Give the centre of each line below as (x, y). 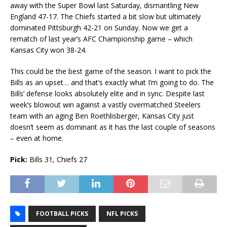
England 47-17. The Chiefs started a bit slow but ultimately (105, 17)
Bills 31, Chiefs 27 (57, 160)
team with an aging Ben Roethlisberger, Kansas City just (102, 116)
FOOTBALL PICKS (62, 214)
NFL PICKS (122, 214)
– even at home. (37, 138)
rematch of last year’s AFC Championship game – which (101, 39)
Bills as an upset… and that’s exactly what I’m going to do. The (112, 83)
